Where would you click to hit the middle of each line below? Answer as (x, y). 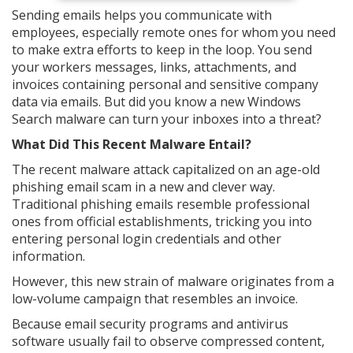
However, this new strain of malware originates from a (173, 281)
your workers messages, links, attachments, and (154, 67)
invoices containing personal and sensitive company (165, 84)
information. (48, 256)
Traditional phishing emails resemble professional (161, 204)
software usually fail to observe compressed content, (168, 341)
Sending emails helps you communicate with (142, 15)
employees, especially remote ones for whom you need (174, 32)
